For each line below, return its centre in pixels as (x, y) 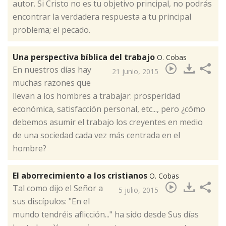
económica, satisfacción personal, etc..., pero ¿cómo (109, 109)
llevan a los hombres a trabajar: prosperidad (96, 96)
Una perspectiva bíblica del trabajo (85, 57)
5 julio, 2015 (138, 190)
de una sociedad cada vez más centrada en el (96, 135)
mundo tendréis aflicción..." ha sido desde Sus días (106, 215)
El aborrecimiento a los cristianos (81, 176)
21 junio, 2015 (135, 72)
